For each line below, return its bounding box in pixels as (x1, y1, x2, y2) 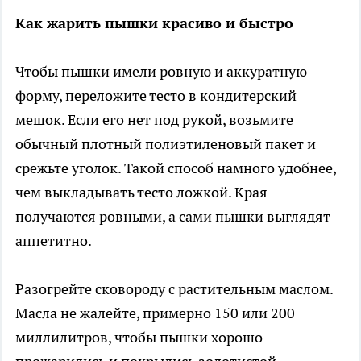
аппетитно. (15, 230, 92, 250)
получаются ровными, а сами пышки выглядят (15, 206, 330, 226)
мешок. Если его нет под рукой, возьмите (15, 110, 293, 129)
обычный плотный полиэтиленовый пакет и (15, 134, 316, 153)
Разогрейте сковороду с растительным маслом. (15, 279, 333, 298)
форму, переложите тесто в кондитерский (15, 85, 297, 105)
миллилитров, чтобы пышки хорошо (15, 327, 263, 346)
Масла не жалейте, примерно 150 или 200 (15, 303, 295, 322)
